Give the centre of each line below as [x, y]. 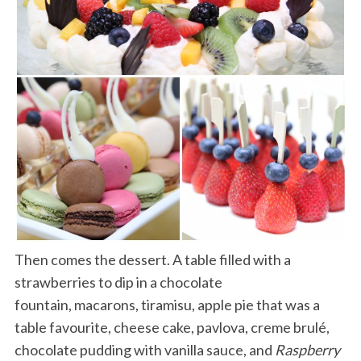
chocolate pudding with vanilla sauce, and [144, 349]
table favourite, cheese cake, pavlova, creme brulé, [172, 327]
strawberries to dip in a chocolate [118, 282]
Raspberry [307, 349]
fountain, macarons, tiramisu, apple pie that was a [167, 304]
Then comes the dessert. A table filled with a [152, 259]
